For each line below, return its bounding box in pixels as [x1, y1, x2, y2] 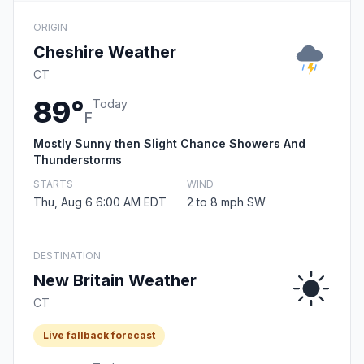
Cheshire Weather [33, 42, 176, 63]
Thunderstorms [33, 153, 122, 167]
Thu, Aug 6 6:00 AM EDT [33, 195, 167, 210]
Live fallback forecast [43, 329, 155, 342]
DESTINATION [33, 249, 101, 262]
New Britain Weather [33, 271, 197, 291]
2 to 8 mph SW [187, 195, 266, 210]
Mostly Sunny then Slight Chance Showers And [33, 136, 305, 151]
